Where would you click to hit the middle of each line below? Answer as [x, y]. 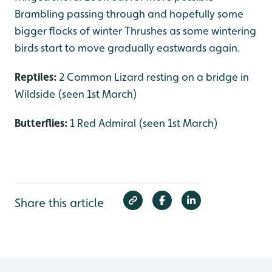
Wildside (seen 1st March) [76, 94]
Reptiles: [37, 77]
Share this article [59, 203]
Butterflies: [42, 123]
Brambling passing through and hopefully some [129, 14]
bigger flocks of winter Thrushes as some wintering [135, 31]
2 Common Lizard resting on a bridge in [154, 77]
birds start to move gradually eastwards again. [127, 48]
